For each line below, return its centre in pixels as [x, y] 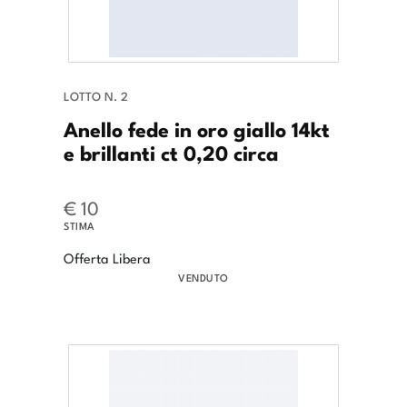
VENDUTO [203, 278]
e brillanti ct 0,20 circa [171, 152]
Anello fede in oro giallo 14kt [197, 129]
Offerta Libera [107, 258]
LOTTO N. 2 [96, 96]
